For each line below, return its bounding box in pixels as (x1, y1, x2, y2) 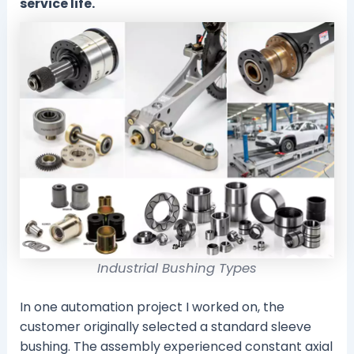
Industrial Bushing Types (97, 258, 257, 277)
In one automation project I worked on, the (19, 297, 284, 316)
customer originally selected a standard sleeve (19, 317, 311, 336)
